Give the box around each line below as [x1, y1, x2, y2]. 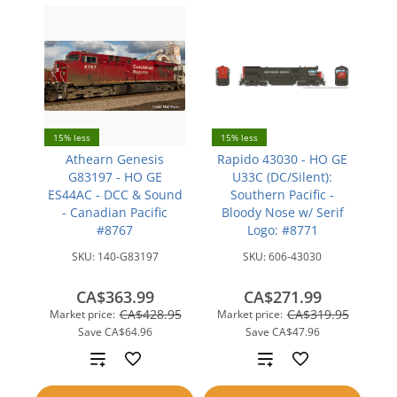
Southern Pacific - [230, 186, 334, 203]
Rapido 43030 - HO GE [217, 151, 347, 167]
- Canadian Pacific [62, 204, 167, 221]
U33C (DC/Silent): [232, 168, 332, 185]
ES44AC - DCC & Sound [47, 186, 183, 203]
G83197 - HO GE [67, 168, 162, 185]
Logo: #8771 [246, 222, 318, 238]
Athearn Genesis [66, 151, 164, 167]
